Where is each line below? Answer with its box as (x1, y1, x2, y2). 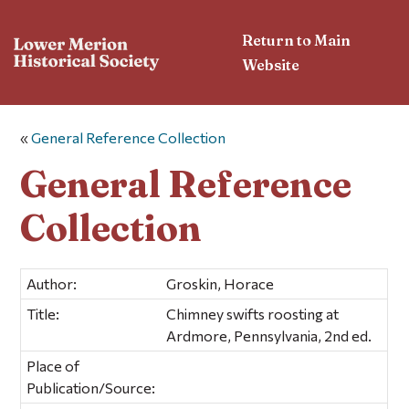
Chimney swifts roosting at (166, 304, 340, 322)
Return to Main (242, 30, 351, 49)
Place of (26, 356, 80, 374)
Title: (26, 304, 60, 322)
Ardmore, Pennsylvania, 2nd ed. (166, 326, 372, 344)
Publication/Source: (26, 378, 156, 396)
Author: (26, 274, 78, 292)
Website (242, 55, 300, 74)
